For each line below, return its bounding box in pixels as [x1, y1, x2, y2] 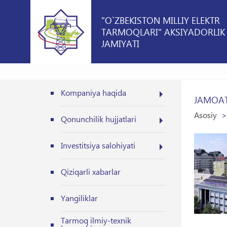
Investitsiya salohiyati [61, 140, 135, 150]
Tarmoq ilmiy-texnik [61, 215, 131, 225]
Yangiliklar [61, 193, 98, 203]
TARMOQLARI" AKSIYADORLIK [101, 25, 225, 38]
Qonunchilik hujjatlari [61, 113, 136, 124]
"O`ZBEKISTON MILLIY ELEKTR [101, 14, 220, 26]
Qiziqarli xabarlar [61, 166, 121, 177]
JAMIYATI [101, 37, 139, 50]
